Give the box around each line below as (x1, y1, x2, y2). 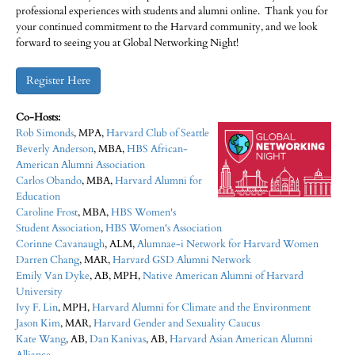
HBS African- (127, 143, 188, 156)
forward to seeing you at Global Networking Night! (16, 36, 239, 50)
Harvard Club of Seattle (106, 127, 209, 140)
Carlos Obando (16, 174, 82, 188)
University (16, 285, 63, 299)
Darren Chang (16, 254, 79, 267)
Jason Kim (16, 317, 60, 330)
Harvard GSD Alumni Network (113, 254, 251, 267)
